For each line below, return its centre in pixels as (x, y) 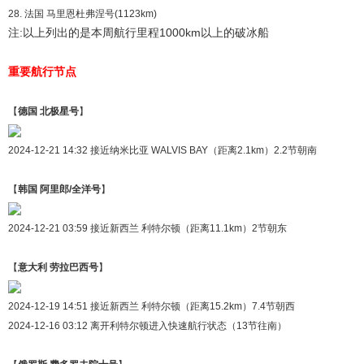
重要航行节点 (42, 71)
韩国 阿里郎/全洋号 (59, 189)
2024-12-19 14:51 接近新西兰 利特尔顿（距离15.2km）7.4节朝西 (152, 306)
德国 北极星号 (48, 111)
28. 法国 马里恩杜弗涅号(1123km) (82, 13)
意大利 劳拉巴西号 (58, 267)
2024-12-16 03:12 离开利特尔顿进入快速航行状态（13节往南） (147, 325)
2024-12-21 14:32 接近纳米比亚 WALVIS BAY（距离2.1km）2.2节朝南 (162, 150)
